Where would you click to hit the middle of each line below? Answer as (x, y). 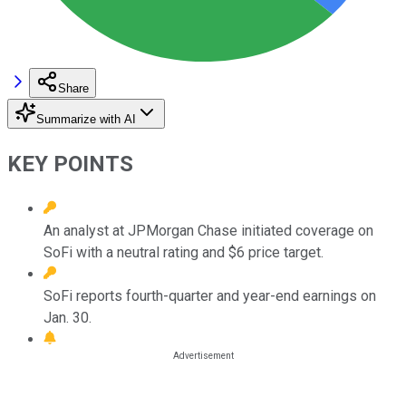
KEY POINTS (70, 164)
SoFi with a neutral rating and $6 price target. (184, 252)
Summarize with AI (86, 119)
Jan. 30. (68, 317)
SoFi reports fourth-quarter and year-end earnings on (210, 295)
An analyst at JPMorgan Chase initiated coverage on (208, 230)
